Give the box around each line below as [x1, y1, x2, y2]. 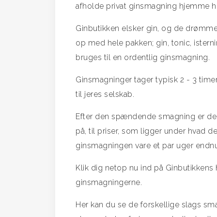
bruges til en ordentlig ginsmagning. [76, 53, 210, 62]
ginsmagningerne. [76, 178, 142, 187]
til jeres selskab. [76, 90, 134, 99]
